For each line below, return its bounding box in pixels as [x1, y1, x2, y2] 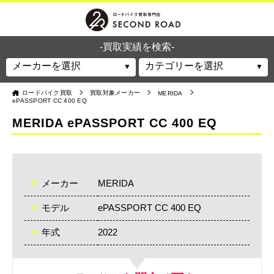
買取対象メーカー [90, 89, 140, 96]
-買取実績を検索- [100, 42, 174, 52]
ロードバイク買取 [22, 89, 72, 96]
